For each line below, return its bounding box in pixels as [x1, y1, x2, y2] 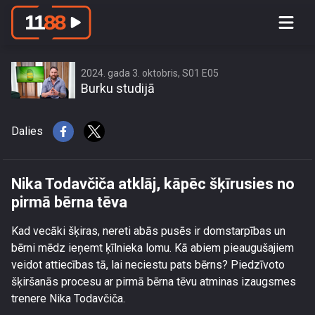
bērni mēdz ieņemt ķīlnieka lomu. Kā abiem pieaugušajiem [11, 241, 294, 255]
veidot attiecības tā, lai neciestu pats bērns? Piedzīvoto [11, 258, 285, 271]
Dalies [11, 124, 43, 138]
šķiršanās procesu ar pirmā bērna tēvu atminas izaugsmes [11, 275, 296, 288]
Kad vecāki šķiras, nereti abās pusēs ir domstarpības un [11, 224, 285, 238]
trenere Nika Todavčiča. [11, 292, 125, 305]
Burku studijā [81, 81, 155, 96]
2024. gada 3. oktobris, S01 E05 [81, 67, 219, 79]
